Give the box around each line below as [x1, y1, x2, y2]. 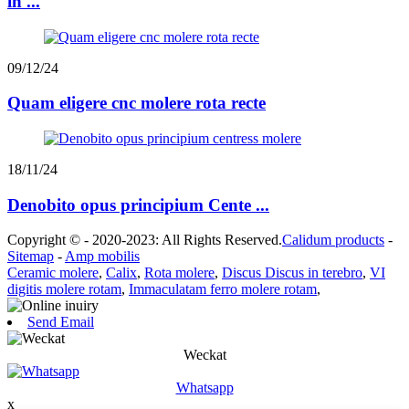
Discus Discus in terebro [222, 265, 362, 281]
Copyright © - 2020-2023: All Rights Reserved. [7, 232, 282, 248]
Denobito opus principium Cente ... [7, 194, 269, 215]
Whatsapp [175, 380, 234, 396]
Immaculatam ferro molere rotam [129, 281, 317, 298]
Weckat [183, 347, 226, 363]
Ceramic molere [7, 265, 99, 281]
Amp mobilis [65, 248, 140, 265]
